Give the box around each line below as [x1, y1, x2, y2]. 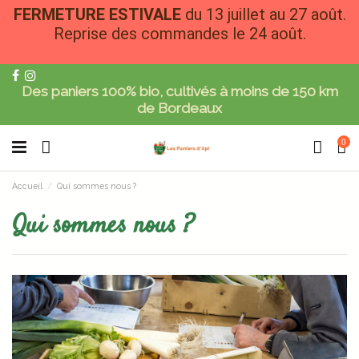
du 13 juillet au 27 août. [184, 5, 346, 24]
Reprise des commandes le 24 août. [53, 24, 306, 43]
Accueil [12, 180, 42, 191]
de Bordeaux [137, 99, 222, 116]
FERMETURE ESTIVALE [13, 5, 185, 24]
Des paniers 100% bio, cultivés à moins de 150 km [21, 83, 338, 99]
